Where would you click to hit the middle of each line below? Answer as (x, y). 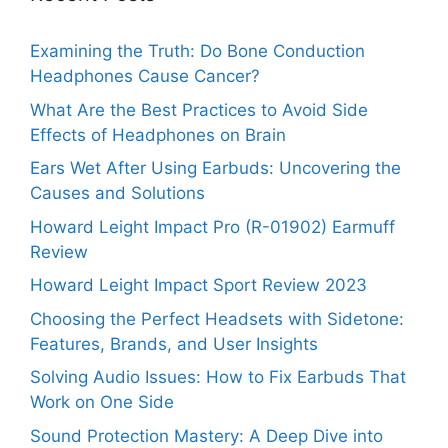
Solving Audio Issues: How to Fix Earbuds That (218, 377)
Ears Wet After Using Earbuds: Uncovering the (215, 168)
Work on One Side (102, 402)
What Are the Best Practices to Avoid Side (199, 109)
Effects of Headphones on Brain (158, 134)
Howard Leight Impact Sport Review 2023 (198, 285)
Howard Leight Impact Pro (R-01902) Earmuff (212, 226)
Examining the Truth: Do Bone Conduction (197, 51)
